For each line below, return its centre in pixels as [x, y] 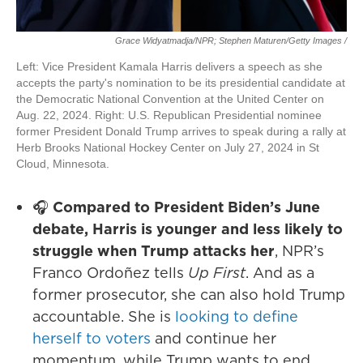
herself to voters [92, 338]
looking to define [237, 316]
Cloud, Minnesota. [63, 164]
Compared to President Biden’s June [186, 207]
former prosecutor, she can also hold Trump [189, 295]
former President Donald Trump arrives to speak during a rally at [181, 131]
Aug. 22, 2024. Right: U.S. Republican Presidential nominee [169, 115]
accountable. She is [104, 316]
